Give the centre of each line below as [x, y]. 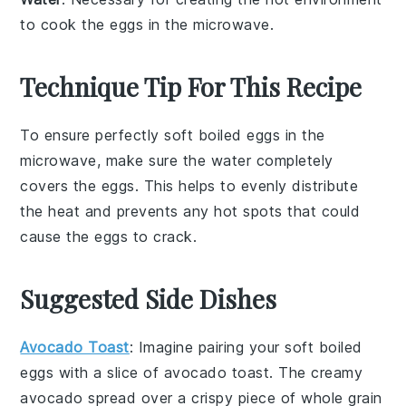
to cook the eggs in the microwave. [147, 25]
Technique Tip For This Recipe [191, 87]
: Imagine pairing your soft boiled [246, 348]
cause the [58, 237]
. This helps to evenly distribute [246, 186]
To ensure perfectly [92, 135]
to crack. [163, 237]
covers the [61, 186]
